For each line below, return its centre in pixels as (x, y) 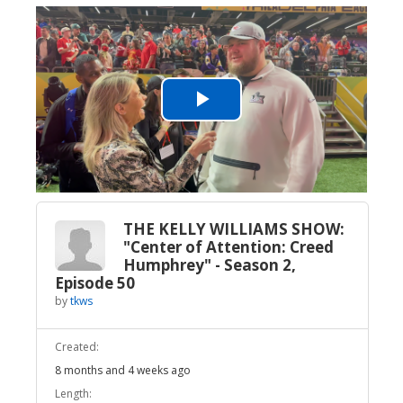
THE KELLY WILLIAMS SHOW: (234, 229)
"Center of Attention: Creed (228, 247)
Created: (77, 347)
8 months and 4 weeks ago (123, 370)
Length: (73, 394)
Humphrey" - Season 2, (210, 265)
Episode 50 (95, 283)
